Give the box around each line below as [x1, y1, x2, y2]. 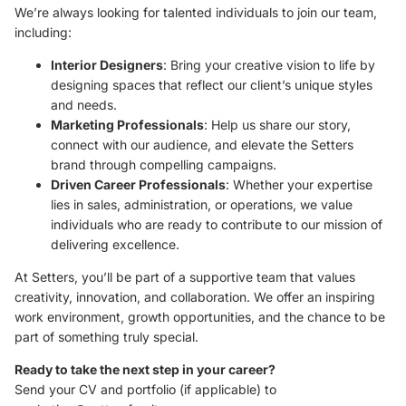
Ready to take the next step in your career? [14, 362, 275, 377]
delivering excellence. [51, 237, 179, 252]
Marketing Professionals [51, 117, 204, 132]
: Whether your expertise [226, 177, 372, 192]
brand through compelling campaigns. [51, 157, 276, 172]
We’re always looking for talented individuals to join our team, [14, 5, 377, 20]
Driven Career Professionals [51, 177, 226, 192]
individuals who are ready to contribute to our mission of [51, 217, 382, 232]
